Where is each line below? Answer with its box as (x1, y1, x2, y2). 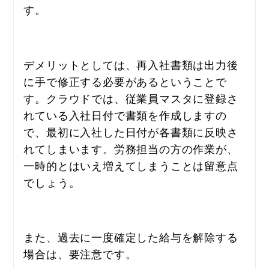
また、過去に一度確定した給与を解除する (23, 228, 238, 244)
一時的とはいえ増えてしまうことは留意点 (23, 157, 238, 173)
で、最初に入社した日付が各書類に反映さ (23, 123, 238, 139)
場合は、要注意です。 (23, 245, 137, 261)
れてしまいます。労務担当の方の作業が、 (23, 140, 238, 156)
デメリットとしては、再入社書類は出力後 (23, 56, 238, 72)
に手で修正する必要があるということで (23, 73, 227, 89)
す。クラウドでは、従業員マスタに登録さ (23, 89, 238, 106)
